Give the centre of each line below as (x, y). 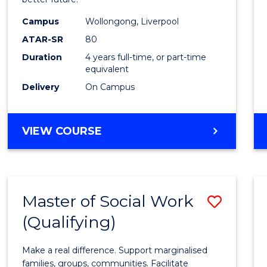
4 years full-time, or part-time (146, 57)
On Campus (110, 87)
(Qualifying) (69, 222)
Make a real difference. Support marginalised (115, 250)
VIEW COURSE (62, 131)
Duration (42, 57)
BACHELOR (133, 130)
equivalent (107, 69)
